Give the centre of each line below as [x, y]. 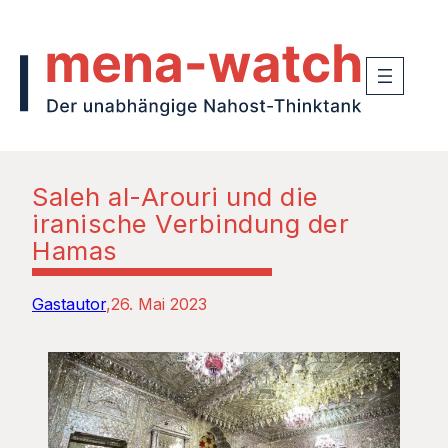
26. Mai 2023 [159, 303]
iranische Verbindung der [191, 223]
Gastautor [69, 303]
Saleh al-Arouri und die [175, 196]
